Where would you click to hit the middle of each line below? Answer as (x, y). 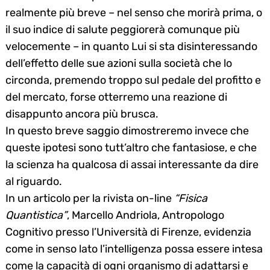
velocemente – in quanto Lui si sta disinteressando (131, 46)
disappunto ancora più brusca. (82, 114)
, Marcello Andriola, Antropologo (146, 215)
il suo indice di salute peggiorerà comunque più (123, 29)
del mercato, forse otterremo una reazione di (116, 97)
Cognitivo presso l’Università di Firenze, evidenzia (128, 232)
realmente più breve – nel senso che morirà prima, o (134, 12)
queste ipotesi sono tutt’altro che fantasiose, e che (131, 147)
